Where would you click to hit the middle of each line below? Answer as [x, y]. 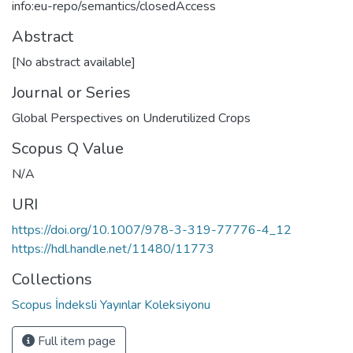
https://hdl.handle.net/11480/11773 [113, 249]
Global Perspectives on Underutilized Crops [131, 118]
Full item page [75, 341]
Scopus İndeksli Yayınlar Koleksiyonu [111, 305]
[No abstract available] [74, 62]
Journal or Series [71, 92]
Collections [52, 279]
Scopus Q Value [68, 148]
